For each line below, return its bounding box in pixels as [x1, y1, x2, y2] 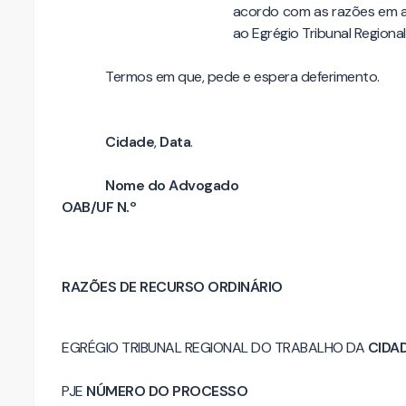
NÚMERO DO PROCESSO [86, 381, 247, 401]
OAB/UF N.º [62, 198, 136, 217]
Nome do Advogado [105, 176, 238, 195]
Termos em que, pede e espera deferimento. [105, 67, 380, 86]
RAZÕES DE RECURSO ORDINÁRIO [62, 277, 283, 296]
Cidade [105, 132, 154, 151]
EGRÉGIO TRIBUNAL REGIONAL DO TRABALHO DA [62, 337, 368, 357]
